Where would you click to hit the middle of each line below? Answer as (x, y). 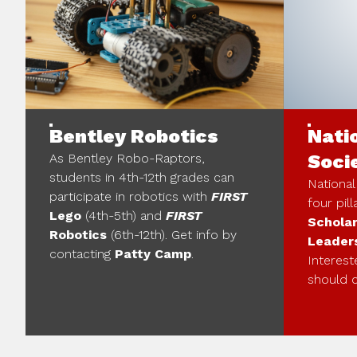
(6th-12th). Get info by (172, 234)
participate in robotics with (130, 196)
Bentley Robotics (134, 136)
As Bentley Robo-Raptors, (127, 158)
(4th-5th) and (124, 215)
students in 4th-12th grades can (142, 177)
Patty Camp (153, 253)
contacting (82, 253)
